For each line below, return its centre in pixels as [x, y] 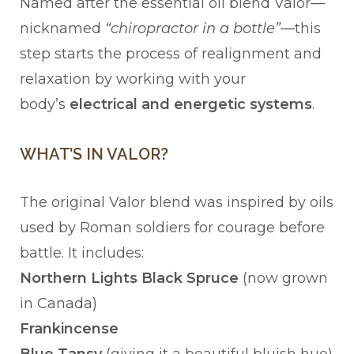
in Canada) [58, 304]
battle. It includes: [82, 253]
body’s [45, 105]
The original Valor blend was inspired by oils [177, 203]
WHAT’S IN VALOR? [94, 154]
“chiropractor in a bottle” [193, 29]
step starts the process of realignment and [171, 54]
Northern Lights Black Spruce [129, 279]
